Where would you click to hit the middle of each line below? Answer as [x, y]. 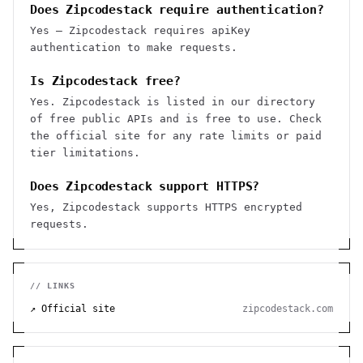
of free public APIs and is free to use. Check [176, 119]
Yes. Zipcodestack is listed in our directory [173, 102]
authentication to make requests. [134, 47]
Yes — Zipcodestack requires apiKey [140, 30]
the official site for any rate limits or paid [176, 136]
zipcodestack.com [288, 309]
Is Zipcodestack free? [105, 81]
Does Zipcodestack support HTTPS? [145, 186]
